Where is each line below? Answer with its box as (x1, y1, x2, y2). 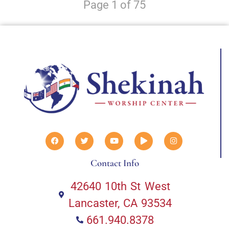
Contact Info (90, 156, 139, 169)
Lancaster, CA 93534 (68, 196, 172, 210)
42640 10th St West (70, 179, 170, 193)
